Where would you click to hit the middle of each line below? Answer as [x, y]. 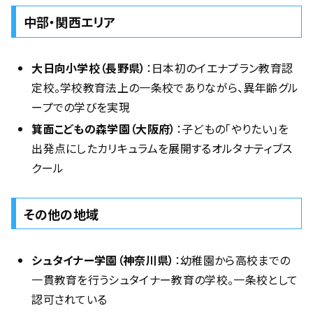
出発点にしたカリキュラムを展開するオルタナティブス [162, 148]
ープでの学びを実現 [81, 107]
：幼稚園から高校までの [232, 260]
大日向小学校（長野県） [89, 67]
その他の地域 [61, 213]
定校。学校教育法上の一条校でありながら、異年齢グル [165, 87]
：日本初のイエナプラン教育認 [219, 67]
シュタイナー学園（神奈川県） [103, 260]
